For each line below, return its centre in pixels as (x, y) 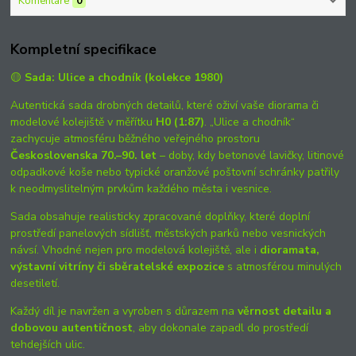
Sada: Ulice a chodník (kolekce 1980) (124, 77)
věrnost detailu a (285, 311)
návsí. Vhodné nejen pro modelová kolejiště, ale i (135, 250)
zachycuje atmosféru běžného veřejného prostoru (135, 138)
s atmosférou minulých (283, 266)
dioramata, (290, 250)
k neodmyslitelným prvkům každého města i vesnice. (141, 188)
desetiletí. (35, 283)
